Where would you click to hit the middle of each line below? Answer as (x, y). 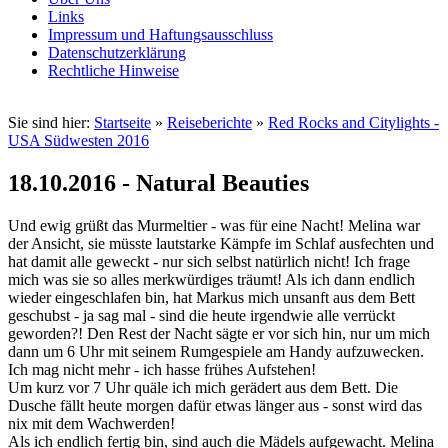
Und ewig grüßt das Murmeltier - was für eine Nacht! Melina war (214, 225)
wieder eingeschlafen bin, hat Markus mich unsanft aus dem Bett (211, 297)
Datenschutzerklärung (117, 52)
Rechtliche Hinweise (113, 70)
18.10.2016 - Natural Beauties (158, 182)
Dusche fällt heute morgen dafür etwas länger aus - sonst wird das (215, 405)
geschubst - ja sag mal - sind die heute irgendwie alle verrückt (201, 315)
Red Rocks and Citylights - (353, 122)
